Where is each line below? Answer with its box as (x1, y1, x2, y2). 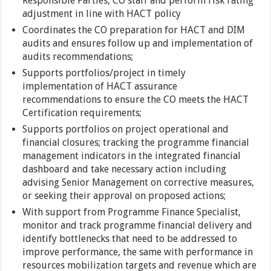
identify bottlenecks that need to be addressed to (22, 233, 238, 244)
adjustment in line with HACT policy (22, 8, 181, 19)
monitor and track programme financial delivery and (22, 220, 253, 231)
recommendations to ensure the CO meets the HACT (22, 94, 249, 105)
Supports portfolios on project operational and (22, 123, 229, 135)
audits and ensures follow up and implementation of (22, 38, 253, 49)
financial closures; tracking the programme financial (22, 137, 250, 148)
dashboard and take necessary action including (22, 163, 227, 175)
